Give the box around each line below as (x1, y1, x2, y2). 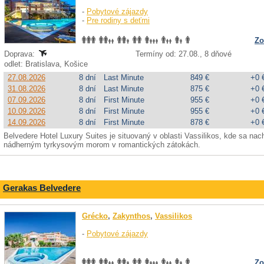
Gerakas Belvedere (3, 183, 81, 193)
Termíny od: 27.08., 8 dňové (136, 49, 232, 58)
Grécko (82, 212, 108, 220)
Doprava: (4, 49, 37, 58)
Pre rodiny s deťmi (87, 16, 150, 25)
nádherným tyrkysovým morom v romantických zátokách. (4, 140, 200, 149)
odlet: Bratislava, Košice (4, 60, 90, 68)
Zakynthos (113, 212, 150, 220)
